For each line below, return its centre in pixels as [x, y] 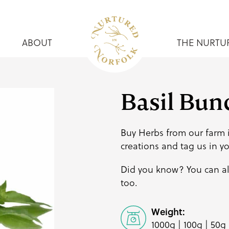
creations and [150, 146]
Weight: [168, 212]
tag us [193, 146]
